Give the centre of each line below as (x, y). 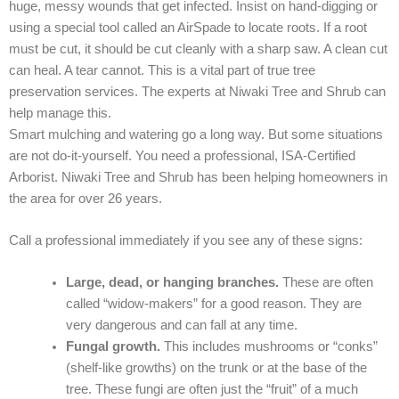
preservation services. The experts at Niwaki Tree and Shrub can (197, 91)
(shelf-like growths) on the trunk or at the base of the (216, 368)
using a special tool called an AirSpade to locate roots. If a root (188, 27)
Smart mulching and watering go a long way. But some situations (196, 134)
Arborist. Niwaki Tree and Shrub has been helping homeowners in (198, 177)
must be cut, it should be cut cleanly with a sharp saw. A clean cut (198, 49)
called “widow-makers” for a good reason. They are (213, 304)
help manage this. (60, 113)
